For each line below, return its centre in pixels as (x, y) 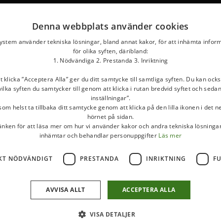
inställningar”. (110, 98)
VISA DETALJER (113, 214)
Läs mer (170, 135)
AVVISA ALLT (66, 189)
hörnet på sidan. (110, 116)
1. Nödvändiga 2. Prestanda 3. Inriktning (110, 60)
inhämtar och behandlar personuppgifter (99, 135)
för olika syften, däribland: (110, 51)
